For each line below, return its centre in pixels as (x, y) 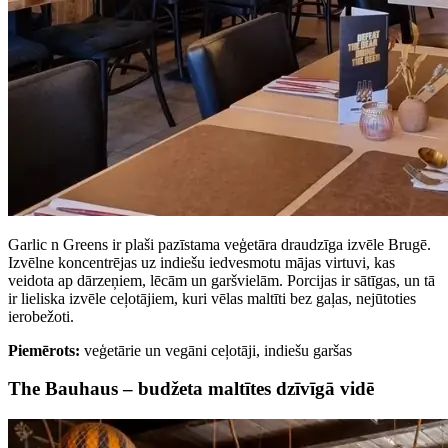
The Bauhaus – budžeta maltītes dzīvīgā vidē (191, 389)
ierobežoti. (41, 316)
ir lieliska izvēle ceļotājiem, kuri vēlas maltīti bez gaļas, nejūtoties (212, 298)
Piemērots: (44, 350)
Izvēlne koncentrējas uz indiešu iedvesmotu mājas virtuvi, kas (201, 262)
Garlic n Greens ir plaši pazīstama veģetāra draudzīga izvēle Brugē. (219, 244)
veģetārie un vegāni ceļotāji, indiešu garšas (216, 350)
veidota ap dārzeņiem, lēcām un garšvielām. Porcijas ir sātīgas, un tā (221, 280)
